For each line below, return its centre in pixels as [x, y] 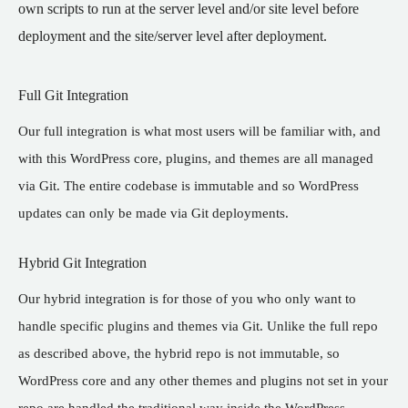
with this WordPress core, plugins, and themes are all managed [196, 158]
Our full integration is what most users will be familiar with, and [199, 131]
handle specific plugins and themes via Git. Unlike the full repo [198, 326]
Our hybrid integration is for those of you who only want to [187, 298]
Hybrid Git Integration [82, 262]
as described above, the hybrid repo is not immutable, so [179, 353]
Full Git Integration [73, 95]
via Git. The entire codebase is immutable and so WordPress [189, 185]
